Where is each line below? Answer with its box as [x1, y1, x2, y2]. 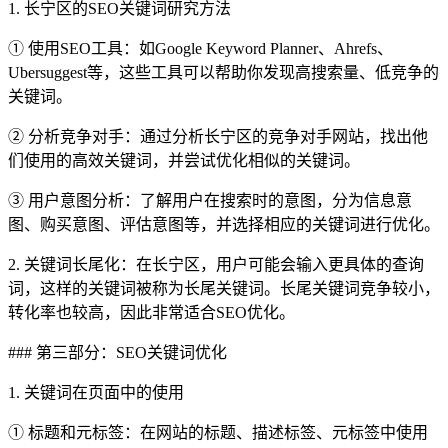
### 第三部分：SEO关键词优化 [8, 344, 227, 362]
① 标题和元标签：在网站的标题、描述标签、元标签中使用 [8, 424, 428, 442]
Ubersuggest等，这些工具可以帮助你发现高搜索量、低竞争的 [8, 64, 439, 82]
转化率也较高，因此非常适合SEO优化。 [8, 304, 295, 322]
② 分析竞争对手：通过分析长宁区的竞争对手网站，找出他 [8, 128, 428, 146]
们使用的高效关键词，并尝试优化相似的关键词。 [8, 152, 360, 170]
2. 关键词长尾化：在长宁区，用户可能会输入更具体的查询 [8, 256, 424, 274]
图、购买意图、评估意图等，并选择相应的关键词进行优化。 [8, 216, 440, 234]
